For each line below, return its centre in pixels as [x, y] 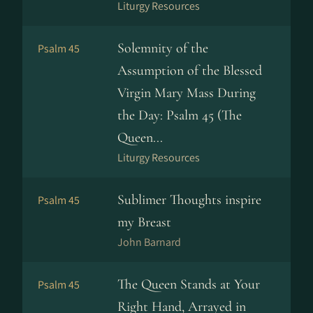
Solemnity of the [163, 48]
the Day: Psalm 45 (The [180, 115]
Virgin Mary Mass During [187, 93]
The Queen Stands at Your [189, 284]
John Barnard [149, 242]
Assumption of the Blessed [190, 71]
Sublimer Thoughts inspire [189, 200]
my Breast [144, 222]
